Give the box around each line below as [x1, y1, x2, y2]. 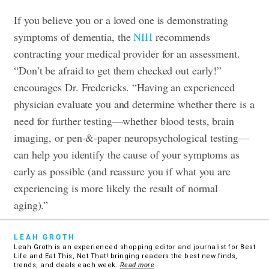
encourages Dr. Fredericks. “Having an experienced [14, 79, 235, 94]
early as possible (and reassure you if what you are [14, 163, 231, 178]
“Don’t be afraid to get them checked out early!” [14, 62, 222, 77]
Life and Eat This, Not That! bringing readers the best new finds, [14, 252, 238, 260]
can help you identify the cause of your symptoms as [14, 147, 240, 162]
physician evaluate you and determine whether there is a [14, 96, 255, 111]
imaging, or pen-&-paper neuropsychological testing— [14, 130, 249, 145]
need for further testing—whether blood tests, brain [14, 113, 234, 128]
